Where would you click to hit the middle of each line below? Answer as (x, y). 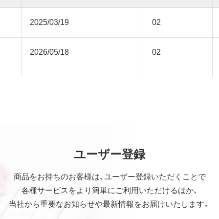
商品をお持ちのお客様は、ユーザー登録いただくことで (109, 176)
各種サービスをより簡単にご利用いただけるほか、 (109, 189)
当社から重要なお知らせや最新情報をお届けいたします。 (109, 203)
